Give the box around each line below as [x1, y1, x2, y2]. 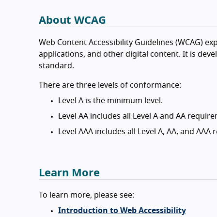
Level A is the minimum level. [58, 97, 163, 105]
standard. [39, 62, 74, 70]
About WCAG [39, 15, 106, 26]
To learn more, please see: [39, 191, 134, 199]
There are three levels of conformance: [39, 81, 181, 89]
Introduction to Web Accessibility [58, 207, 186, 215]
